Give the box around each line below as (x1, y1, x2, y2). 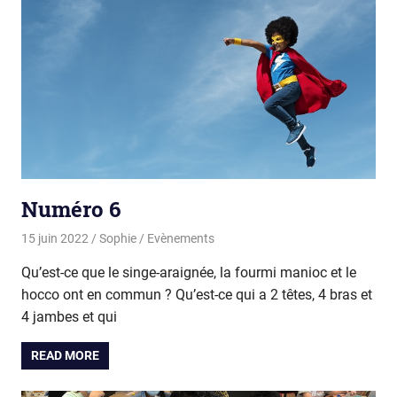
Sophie (98, 231, 136, 246)
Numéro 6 (21, 194, 121, 223)
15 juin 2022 (21, 231, 89, 246)
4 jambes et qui (21, 308, 117, 326)
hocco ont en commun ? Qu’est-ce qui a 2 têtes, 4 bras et (21, 286, 372, 304)
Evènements (146, 231, 214, 246)
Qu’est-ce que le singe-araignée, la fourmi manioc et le (21, 264, 356, 282)
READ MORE (31, 348, 100, 363)
